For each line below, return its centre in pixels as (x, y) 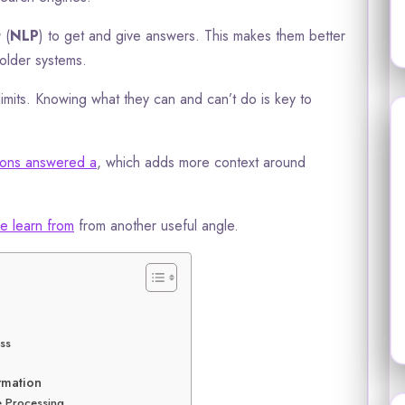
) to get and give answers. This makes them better (192, 35)
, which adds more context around (201, 162)
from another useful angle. (156, 225)
